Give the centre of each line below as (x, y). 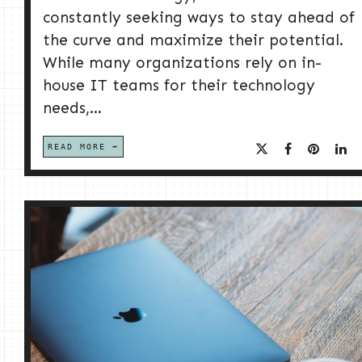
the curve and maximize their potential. (193, 40)
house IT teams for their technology (179, 86)
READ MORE (77, 147)
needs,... (72, 108)
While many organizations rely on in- (182, 63)
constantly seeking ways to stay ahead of (199, 18)
